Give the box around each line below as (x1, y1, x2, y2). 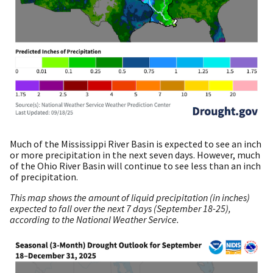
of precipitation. (10, 171, 78, 183)
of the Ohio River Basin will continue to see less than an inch (10, 160, 261, 172)
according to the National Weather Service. (10, 213, 179, 226)
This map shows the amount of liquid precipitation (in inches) (10, 191, 250, 204)
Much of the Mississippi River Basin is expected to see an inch (10, 138, 261, 151)
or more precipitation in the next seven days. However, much (10, 149, 260, 161)
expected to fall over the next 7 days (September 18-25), (10, 202, 231, 215)
